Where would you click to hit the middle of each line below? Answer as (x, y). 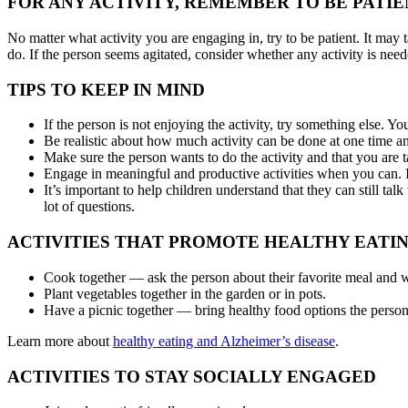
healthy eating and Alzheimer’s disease (224, 341)
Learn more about (60, 341)
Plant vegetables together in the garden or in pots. (185, 293)
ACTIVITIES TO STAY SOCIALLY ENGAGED (192, 376)
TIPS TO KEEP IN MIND (106, 89)
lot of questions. (89, 207)
